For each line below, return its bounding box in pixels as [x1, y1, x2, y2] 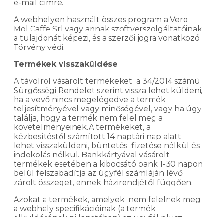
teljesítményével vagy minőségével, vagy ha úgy [14, 104, 201, 113]
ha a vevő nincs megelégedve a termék [14, 94, 166, 104]
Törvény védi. [14, 42, 65, 52]
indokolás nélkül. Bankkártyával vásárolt [14, 150, 170, 159]
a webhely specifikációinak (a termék [14, 203, 155, 213]
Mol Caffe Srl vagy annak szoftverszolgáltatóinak [14, 24, 202, 33]
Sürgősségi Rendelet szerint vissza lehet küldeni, [14, 85, 202, 95]
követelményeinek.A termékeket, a [14, 122, 151, 132]
